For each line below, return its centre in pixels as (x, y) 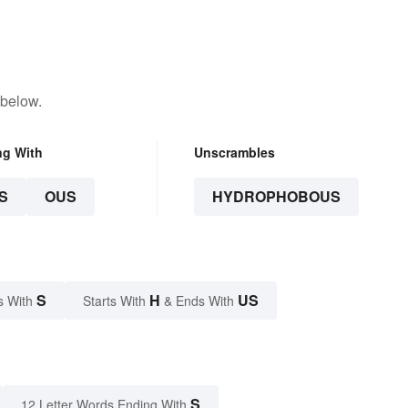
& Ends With (199, 301)
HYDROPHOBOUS (276, 197)
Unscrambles (234, 153)
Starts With (116, 301)
